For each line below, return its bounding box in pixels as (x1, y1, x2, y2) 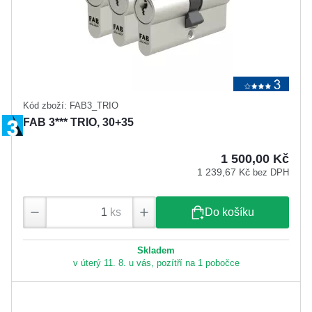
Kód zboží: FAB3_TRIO (23, 100, 118, 111)
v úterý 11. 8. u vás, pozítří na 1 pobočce (72, 258, 240, 269)
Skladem (137, 245, 175, 256)
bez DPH (253, 166, 289, 178)
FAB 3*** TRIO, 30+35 (23, 116, 134, 128)
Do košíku (205, 206, 254, 219)
